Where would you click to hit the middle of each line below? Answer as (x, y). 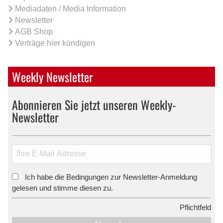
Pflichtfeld (194, 208)
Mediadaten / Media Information (70, 8)
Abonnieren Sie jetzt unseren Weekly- (94, 104)
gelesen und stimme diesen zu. (62, 188)
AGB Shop (34, 31)
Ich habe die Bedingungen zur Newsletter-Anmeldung (111, 177)
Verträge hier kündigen (55, 43)
